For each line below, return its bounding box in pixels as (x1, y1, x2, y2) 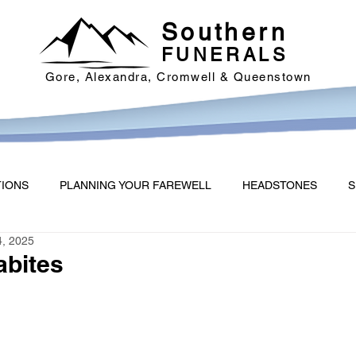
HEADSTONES (242, 179, 317, 192)
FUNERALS (161, 44, 288, 65)
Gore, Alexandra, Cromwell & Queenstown (44, 70, 311, 83)
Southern (161, 18, 288, 46)
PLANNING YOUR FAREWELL (59, 179, 211, 192)
